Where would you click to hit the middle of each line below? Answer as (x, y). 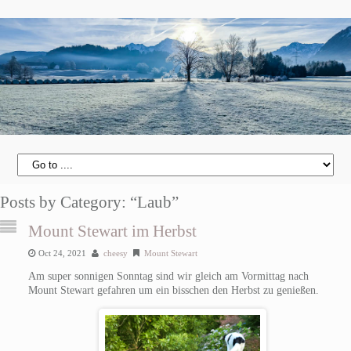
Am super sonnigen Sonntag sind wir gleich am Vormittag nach (168, 276)
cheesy (115, 253)
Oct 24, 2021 (62, 253)
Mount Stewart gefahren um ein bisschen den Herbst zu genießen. (173, 290)
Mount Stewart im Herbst (112, 231)
